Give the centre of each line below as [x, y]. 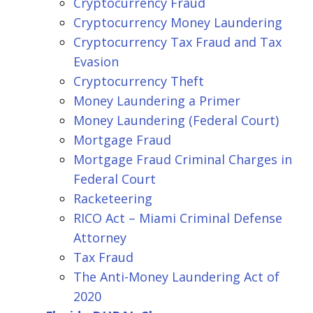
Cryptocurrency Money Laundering [178, 22]
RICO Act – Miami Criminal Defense [178, 218]
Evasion [96, 61]
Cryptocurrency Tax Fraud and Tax [177, 42]
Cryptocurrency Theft [139, 81]
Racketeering [113, 198]
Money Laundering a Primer [157, 100]
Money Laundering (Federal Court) [176, 120]
